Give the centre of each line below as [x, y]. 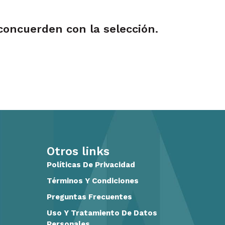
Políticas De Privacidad [91, 164]
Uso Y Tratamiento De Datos [102, 213]
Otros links [78, 151]
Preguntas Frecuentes [90, 197]
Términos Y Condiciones [93, 181]
